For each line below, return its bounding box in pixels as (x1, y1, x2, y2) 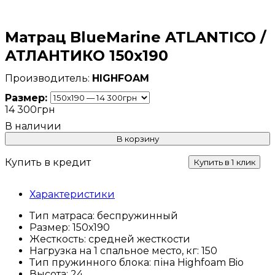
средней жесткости (88, 233, 190, 245)
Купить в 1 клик (193, 157, 255, 167)
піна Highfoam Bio (153, 257, 244, 268)
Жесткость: (29, 233, 88, 245)
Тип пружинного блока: (29, 257, 153, 268)
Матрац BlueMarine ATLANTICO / (5, 28, 266, 46)
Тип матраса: (29, 210, 97, 222)
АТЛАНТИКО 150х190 (5, 47, 168, 64)
